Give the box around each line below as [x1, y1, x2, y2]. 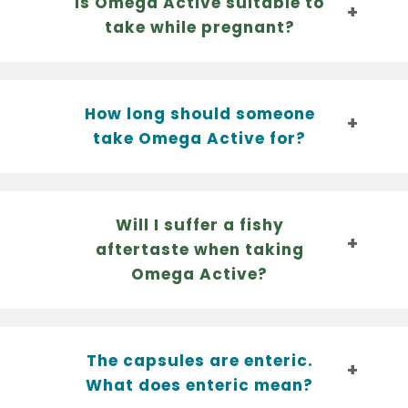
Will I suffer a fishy [115, 213, 284, 236]
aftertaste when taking [95, 238, 304, 260]
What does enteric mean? [86, 373, 313, 396]
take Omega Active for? [93, 127, 306, 149]
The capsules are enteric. [86, 349, 313, 372]
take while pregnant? [104, 15, 295, 38]
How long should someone [84, 102, 315, 125]
